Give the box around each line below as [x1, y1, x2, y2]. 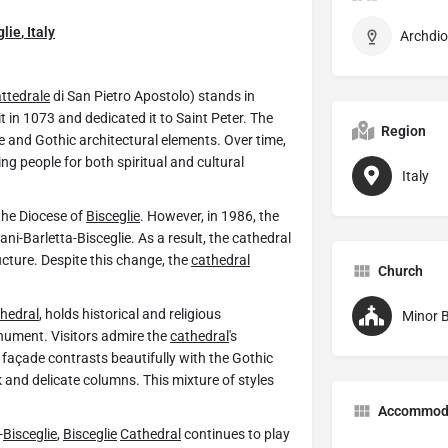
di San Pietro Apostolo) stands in [50, 88, 255, 105]
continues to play [181, 426, 290, 443]
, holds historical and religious [39, 306, 221, 323]
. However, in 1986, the [140, 208, 279, 225]
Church [377, 263, 423, 280]
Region [380, 123, 426, 140]
